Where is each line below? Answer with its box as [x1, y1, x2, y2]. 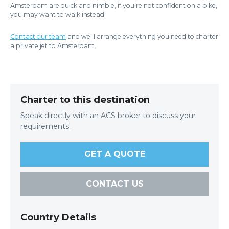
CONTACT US [85, 179, 144, 189]
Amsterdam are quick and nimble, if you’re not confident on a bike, [10, 2, 217, 9]
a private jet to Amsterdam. [10, 42, 96, 50]
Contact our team [10, 33, 66, 40]
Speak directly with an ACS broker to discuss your [20, 111, 196, 120]
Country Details [20, 212, 96, 223]
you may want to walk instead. [10, 11, 106, 18]
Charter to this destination [20, 94, 150, 105]
